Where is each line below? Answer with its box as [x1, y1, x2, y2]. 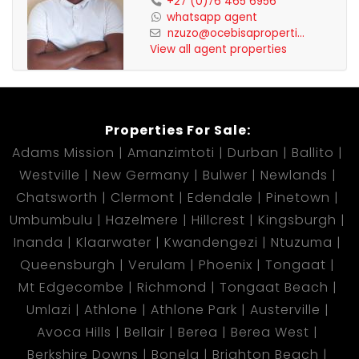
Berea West [231, 323, 309, 341]
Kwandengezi [164, 233, 258, 252]
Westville [18, 166, 80, 184]
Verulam [128, 256, 186, 274]
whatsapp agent [166, 10, 257, 25]
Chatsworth [16, 188, 98, 207]
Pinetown [266, 188, 330, 207]
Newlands [260, 166, 328, 184]
